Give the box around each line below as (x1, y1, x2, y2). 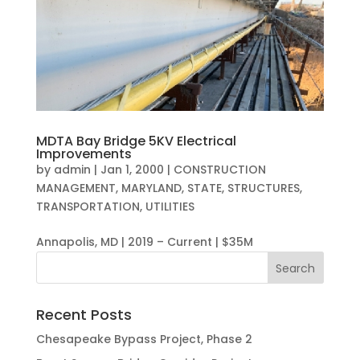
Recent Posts (35, 305, 132, 325)
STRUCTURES (227, 180, 300, 197)
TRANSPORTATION (35, 198, 140, 215)
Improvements (35, 145, 132, 164)
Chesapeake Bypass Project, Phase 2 (35, 331, 252, 348)
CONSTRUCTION (173, 162, 266, 178)
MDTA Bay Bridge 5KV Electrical (35, 132, 236, 151)
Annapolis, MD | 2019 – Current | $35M (35, 234, 253, 251)
